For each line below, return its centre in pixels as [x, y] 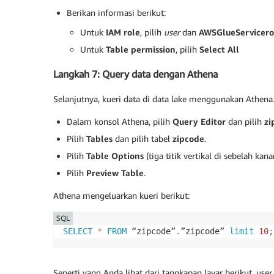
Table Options [115, 155]
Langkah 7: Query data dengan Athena [135, 74]
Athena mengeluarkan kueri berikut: [121, 195]
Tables [99, 138]
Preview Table [115, 172]
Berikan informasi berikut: [116, 13]
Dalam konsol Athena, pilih [120, 121]
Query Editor [199, 121]
